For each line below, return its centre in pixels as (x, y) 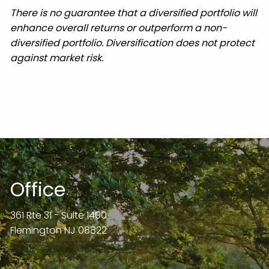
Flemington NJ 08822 (59, 230)
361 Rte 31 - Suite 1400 (59, 215)
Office (38, 189)
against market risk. (57, 58)
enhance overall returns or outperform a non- (119, 28)
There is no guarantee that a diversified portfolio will (134, 13)
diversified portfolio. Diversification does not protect (133, 43)
